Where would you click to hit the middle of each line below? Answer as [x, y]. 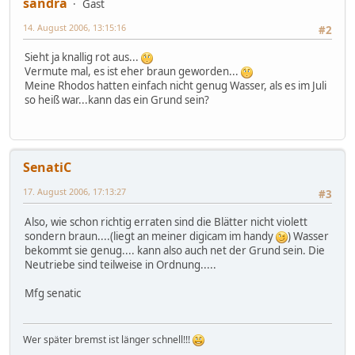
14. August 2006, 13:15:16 [74, 27]
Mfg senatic [53, 293]
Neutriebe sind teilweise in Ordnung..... [120, 264]
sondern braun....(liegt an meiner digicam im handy [150, 236]
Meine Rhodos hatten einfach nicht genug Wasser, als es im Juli [176, 85]
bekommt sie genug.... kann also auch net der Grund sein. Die [175, 250]
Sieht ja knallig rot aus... [83, 57]
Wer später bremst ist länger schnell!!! [108, 339]
